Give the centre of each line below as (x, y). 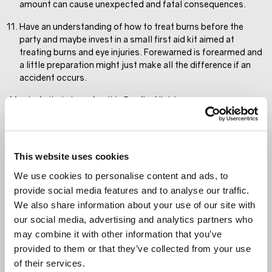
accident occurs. (53, 77)
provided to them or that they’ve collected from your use (132, 248)
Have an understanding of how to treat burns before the (131, 26)
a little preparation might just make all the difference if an (135, 64)
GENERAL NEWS (66, 204)
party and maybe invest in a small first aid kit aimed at (127, 39)
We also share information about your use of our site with (135, 205)
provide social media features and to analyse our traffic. (132, 190)
